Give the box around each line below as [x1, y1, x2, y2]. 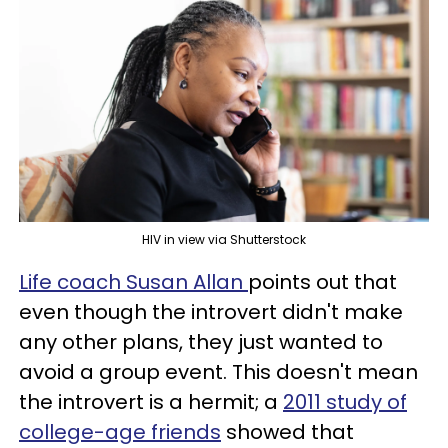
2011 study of [283, 387, 407, 416]
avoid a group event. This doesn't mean [19, 357, 418, 386]
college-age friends [19, 417, 221, 446]
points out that [248, 267, 397, 296]
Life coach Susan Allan [19, 267, 248, 296]
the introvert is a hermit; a [19, 387, 283, 416]
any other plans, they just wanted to [19, 327, 383, 356]
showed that [221, 417, 354, 446]
